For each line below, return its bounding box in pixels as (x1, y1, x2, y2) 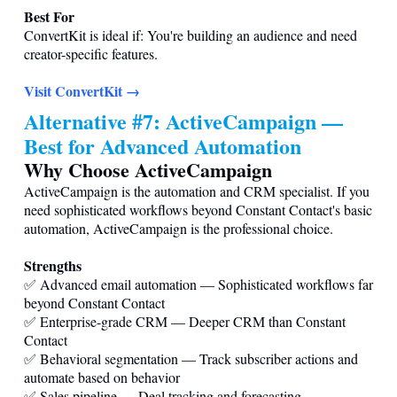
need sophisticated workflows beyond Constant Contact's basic (24, 199, 372, 219)
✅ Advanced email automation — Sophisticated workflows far (24, 274, 373, 293)
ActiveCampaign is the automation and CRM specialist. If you (24, 181, 370, 200)
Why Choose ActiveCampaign (24, 154, 272, 184)
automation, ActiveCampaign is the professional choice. (24, 218, 333, 237)
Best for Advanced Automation (24, 129, 301, 161)
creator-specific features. (24, 43, 158, 63)
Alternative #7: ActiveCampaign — (24, 105, 343, 136)
